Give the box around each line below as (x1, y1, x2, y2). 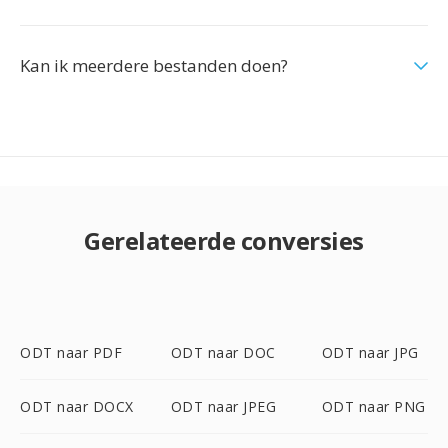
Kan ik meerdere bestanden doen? (20, 54, 288, 77)
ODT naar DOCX (20, 397, 134, 416)
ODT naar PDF (20, 343, 122, 362)
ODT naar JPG (321, 343, 419, 362)
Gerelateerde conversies (84, 224, 364, 257)
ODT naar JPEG (170, 397, 277, 416)
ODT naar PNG (321, 397, 426, 416)
